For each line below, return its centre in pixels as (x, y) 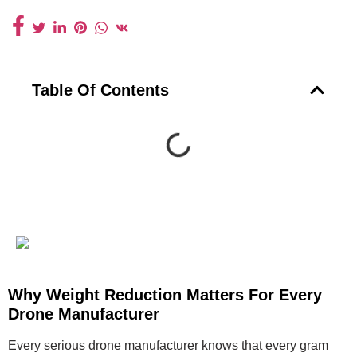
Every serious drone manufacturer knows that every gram (168, 345)
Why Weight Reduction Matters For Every (165, 294)
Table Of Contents (100, 90)
